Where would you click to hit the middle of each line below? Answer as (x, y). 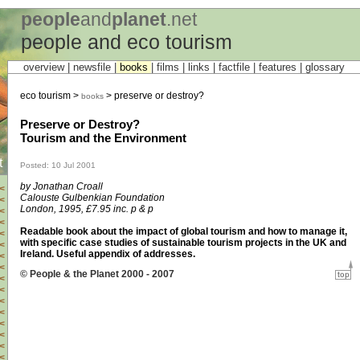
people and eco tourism (126, 42)
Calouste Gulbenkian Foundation (92, 197)
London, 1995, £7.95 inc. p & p (86, 209)
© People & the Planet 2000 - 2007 (97, 274)
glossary (325, 67)
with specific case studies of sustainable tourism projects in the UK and (183, 242)
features (277, 67)
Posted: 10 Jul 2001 (57, 165)
